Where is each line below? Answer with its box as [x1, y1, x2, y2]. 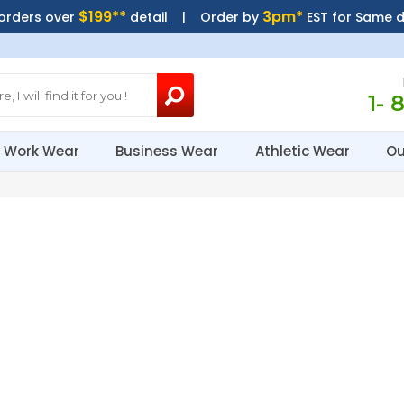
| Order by [170, 8, 262, 26]
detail [129, 8, 171, 26]
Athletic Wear [254, 142, 353, 161]
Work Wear [4, 142, 84, 161]
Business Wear [115, 142, 223, 161]
